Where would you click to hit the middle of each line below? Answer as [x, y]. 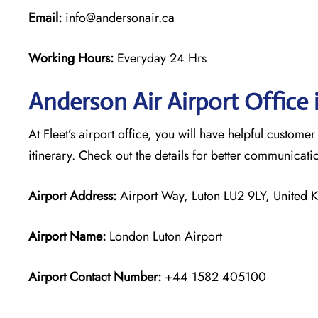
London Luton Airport [164, 236]
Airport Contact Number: [95, 276]
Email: [45, 17]
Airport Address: [72, 196]
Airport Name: [67, 236]
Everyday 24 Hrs [162, 58]
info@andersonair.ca [118, 17]
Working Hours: [73, 58]
